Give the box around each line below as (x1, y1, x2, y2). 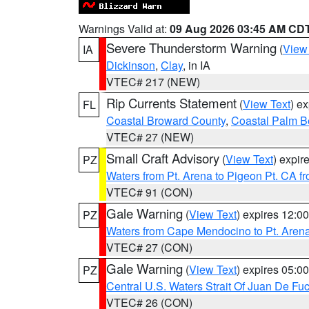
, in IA (183, 57, 210, 73)
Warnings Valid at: (79, 21, 170, 37)
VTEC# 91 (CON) (106, 184, 192, 200)
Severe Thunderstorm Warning (106, 39, 277, 57)
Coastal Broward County (106, 112, 226, 128)
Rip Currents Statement (106, 94, 237, 112)
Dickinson (106, 57, 155, 73)
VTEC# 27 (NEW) (106, 129, 194, 145)
